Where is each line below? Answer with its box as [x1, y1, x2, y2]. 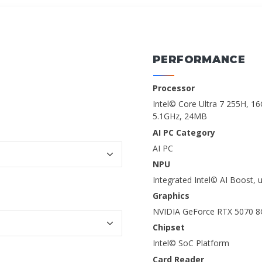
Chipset [153, 222, 185, 233]
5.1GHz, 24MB [153, 111, 207, 122]
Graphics [153, 190, 189, 202]
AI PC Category [153, 126, 215, 138]
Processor [153, 82, 195, 94]
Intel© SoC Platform [153, 237, 229, 249]
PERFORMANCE [153, 53, 246, 67]
